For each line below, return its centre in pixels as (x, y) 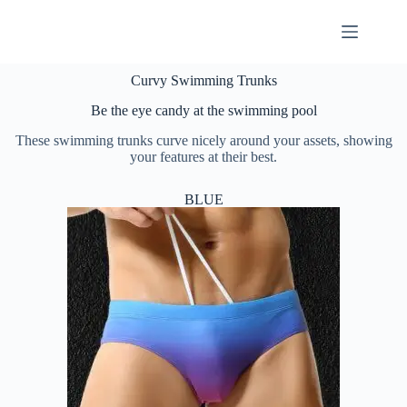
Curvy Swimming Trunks (203, 80)
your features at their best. (203, 156)
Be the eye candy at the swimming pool (203, 110)
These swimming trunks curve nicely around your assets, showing (203, 140)
